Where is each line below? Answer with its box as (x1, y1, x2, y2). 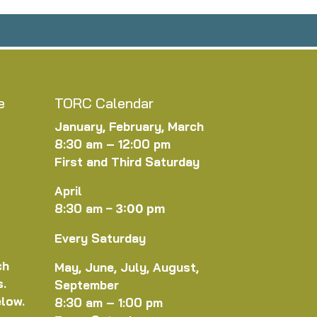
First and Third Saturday (54, 154, 200, 170)
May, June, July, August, (54, 260, 199, 275)
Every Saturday (54, 231, 146, 246)
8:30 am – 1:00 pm (54, 295, 163, 311)
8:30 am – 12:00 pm (54, 137, 171, 152)
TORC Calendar (54, 94, 154, 113)
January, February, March (54, 119, 204, 134)
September (54, 277, 119, 293)
